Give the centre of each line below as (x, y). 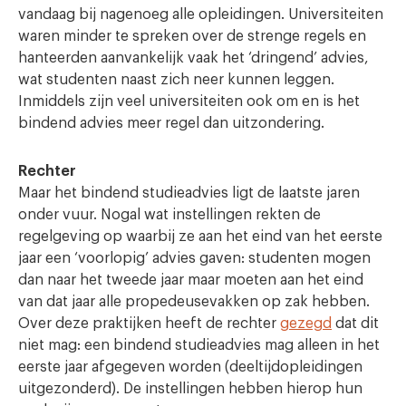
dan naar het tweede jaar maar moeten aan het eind (191, 280)
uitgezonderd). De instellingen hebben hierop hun (190, 388)
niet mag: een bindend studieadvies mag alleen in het (199, 345)
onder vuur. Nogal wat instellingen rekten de (169, 214)
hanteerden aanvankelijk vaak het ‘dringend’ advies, (193, 58)
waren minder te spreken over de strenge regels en (192, 36)
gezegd (306, 323)
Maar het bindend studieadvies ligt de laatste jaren (189, 193)
